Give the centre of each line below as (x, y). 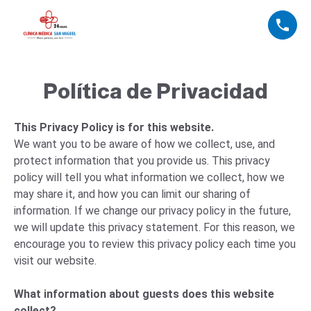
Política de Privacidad (155, 91)
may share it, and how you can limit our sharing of (132, 194)
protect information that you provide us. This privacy (142, 161)
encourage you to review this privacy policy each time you (155, 244)
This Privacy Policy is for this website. (115, 127)
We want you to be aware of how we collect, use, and (144, 144)
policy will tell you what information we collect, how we (149, 177)
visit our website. (55, 261)
